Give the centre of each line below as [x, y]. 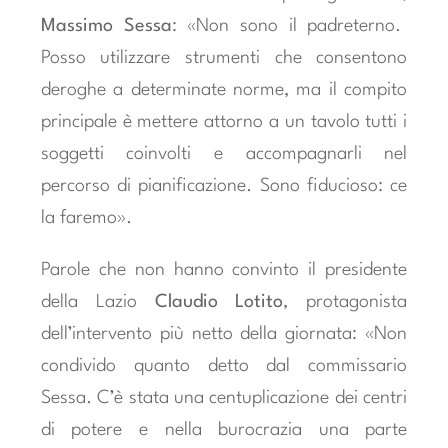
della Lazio [97, 302]
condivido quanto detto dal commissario [224, 366]
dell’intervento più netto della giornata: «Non [224, 334]
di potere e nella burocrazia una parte [224, 430]
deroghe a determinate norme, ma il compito [224, 90]
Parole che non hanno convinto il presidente [224, 270]
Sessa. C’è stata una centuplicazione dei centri [224, 398]
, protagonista [345, 302]
